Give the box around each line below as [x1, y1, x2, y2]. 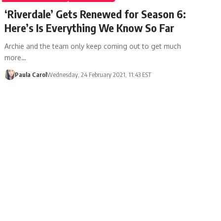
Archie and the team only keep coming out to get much [4, 41, 182, 50]
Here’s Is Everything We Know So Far [4, 20, 175, 35]
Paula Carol [14, 70, 47, 78]
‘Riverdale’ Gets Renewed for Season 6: [4, 6, 186, 21]
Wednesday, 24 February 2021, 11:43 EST [46, 70, 151, 78]
